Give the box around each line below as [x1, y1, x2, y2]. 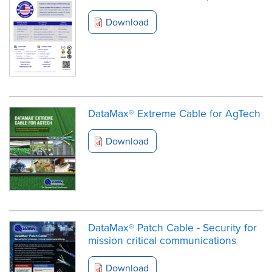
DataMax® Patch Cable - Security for [88, 219, 257, 235]
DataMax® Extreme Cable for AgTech [88, 106, 260, 121]
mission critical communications [88, 232, 236, 248]
